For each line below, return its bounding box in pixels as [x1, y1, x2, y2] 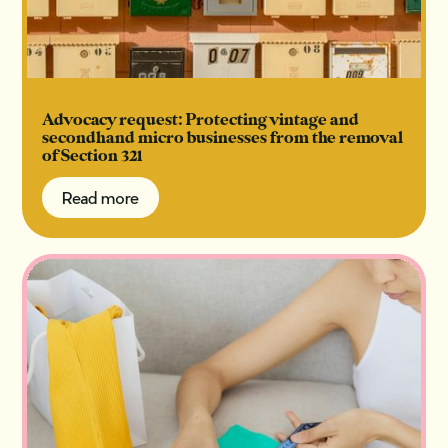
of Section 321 [42, 146, 144, 167]
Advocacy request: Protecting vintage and [42, 110, 360, 131]
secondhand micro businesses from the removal [42, 128, 404, 149]
